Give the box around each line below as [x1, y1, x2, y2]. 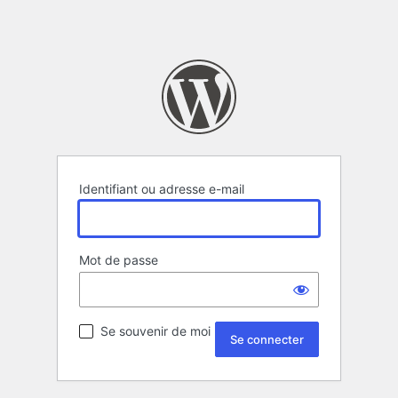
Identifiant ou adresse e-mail [79, 181, 244, 197]
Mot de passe [79, 252, 158, 268]
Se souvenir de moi [100, 323, 211, 339]
